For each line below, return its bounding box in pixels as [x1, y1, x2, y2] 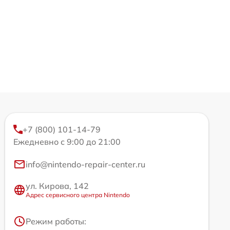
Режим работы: [26, 216, 86, 227]
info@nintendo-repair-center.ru [26, 159, 145, 170]
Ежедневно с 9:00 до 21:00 [13, 137, 121, 147]
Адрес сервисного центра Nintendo [26, 191, 130, 199]
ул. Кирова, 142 [26, 181, 89, 191]
